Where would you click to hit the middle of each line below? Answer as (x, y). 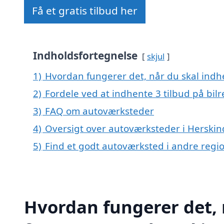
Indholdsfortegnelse (85, 56)
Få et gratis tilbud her (85, 11)
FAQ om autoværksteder (99, 111)
